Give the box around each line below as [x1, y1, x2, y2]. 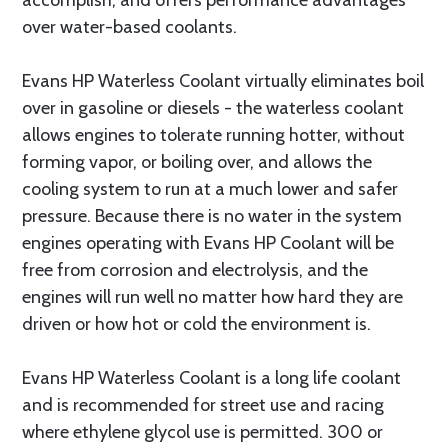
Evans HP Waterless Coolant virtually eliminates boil [22, 70, 424, 92]
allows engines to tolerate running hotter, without [22, 124, 405, 146]
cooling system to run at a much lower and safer [22, 178, 398, 200]
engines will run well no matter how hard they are [22, 286, 403, 308]
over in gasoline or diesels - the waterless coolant [22, 97, 404, 119]
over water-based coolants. [22, 16, 237, 38]
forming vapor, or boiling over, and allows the [22, 151, 372, 173]
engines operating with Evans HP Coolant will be [22, 232, 394, 254]
